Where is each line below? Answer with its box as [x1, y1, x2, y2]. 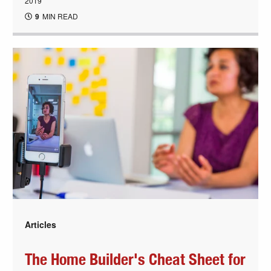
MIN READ [41, 10, 79, 21]
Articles [25, 218, 57, 230]
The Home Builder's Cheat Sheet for [25, 252, 246, 268]
